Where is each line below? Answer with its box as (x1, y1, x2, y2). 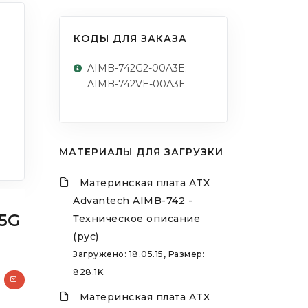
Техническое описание (73, 212, 200, 225)
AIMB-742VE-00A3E (87, 78, 186, 91)
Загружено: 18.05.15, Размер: (73, 249, 205, 260)
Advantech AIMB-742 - (73, 195, 192, 208)
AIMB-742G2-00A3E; (87, 62, 187, 75)
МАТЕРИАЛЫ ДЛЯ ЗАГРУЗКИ (59, 146, 223, 159)
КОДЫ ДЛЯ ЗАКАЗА (74, 32, 187, 45)
